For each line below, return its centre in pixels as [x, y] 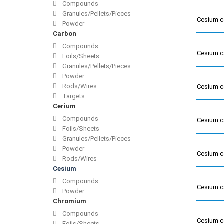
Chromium [70, 201]
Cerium [64, 106]
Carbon [65, 34]
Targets [73, 96]
